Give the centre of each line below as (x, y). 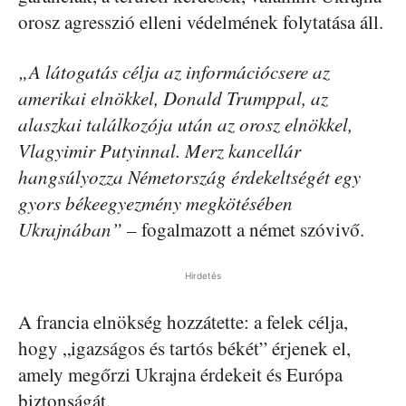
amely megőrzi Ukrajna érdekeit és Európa (180, 374)
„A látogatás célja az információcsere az (174, 71)
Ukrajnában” (70, 229)
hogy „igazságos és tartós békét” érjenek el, (184, 348)
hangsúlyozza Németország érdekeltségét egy (189, 176)
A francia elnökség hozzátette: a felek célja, (183, 321)
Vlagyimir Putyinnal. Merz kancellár (159, 150)
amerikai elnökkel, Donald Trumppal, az (173, 97)
